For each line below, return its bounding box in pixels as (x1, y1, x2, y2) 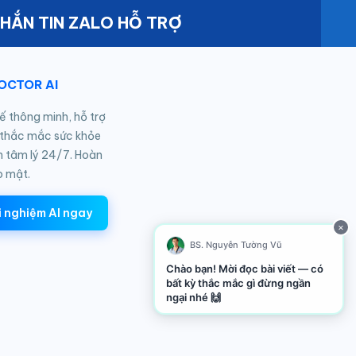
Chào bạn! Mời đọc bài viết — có (165, 261, 323, 275)
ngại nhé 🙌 (165, 290, 221, 304)
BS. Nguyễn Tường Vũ (189, 239, 282, 250)
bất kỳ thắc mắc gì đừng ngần (165, 276, 311, 289)
